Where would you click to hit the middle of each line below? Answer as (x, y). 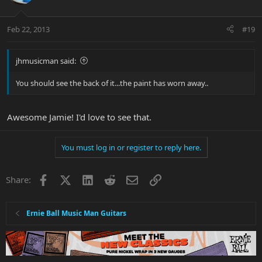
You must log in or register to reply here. (131, 148)
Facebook (68, 179)
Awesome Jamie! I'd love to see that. (79, 117)
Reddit (128, 179)
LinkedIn (110, 179)
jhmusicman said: (46, 61)
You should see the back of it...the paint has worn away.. (112, 83)
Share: (18, 180)
